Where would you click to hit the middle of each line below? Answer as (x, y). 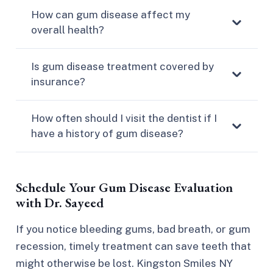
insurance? (58, 82)
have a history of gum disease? (107, 134)
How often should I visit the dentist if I (124, 119)
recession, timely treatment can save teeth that (133, 246)
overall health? (68, 30)
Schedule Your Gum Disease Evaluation (124, 187)
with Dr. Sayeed (59, 203)
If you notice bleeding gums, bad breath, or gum (133, 229)
